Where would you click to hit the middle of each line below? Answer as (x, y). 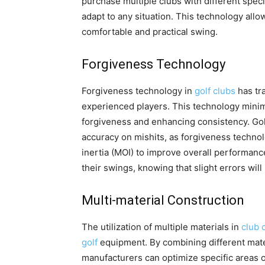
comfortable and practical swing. (150, 32)
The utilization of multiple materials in (161, 227)
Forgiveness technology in (138, 91)
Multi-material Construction (163, 201)
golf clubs (215, 91)
